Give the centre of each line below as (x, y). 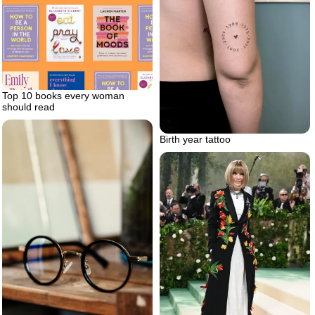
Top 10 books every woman (63, 96)
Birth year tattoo (195, 139)
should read (28, 107)
